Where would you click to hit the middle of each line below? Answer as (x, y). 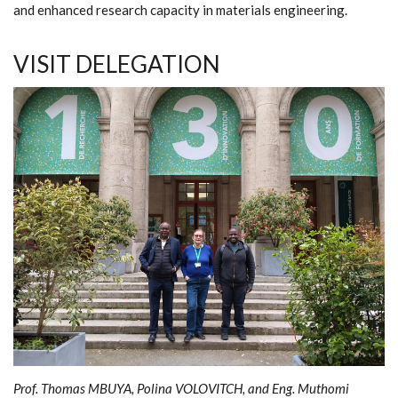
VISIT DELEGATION (117, 64)
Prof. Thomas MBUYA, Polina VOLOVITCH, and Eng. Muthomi (181, 388)
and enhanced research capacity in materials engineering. (180, 10)
